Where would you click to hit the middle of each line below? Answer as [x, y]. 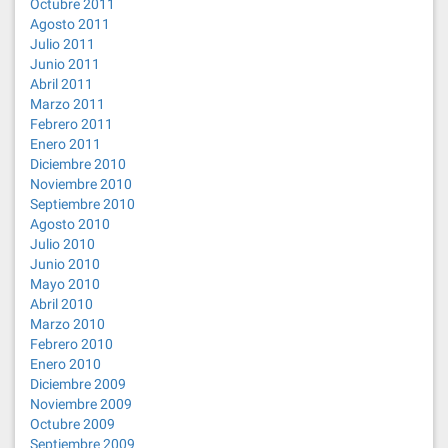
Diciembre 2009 [78, 384]
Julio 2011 [62, 44]
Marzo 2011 [67, 104]
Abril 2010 [61, 304]
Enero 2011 [65, 144]
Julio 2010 [62, 244]
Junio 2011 [65, 64]
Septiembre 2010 [82, 204]
